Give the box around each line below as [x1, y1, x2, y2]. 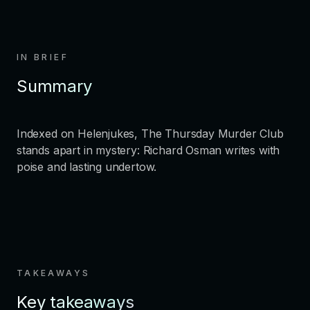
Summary [17, 76, 92, 97]
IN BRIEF [17, 52, 69, 63]
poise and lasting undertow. [17, 160, 157, 174]
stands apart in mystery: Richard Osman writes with [17, 143, 280, 158]
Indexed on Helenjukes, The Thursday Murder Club [17, 127, 284, 141]
